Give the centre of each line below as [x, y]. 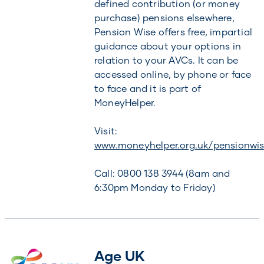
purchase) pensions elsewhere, [164, 17]
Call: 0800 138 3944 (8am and [162, 173]
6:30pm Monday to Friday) [155, 187]
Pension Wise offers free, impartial [173, 32]
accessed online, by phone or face [173, 74]
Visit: [106, 131]
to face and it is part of [147, 88]
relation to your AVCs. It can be [166, 60]
